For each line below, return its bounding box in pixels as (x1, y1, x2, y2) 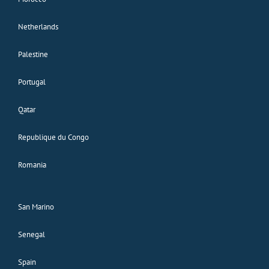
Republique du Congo (17, 131, 89, 142)
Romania (17, 159, 46, 170)
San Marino (17, 201, 54, 212)
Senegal (17, 229, 45, 240)
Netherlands (17, 21, 58, 32)
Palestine (17, 49, 48, 59)
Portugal (17, 76, 46, 87)
